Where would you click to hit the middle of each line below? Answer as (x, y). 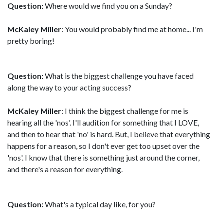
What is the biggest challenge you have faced (118, 76)
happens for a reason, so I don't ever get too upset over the (103, 146)
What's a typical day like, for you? (100, 204)
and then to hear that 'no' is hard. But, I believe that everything (109, 134)
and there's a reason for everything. (65, 169)
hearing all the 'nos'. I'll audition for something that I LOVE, (103, 122)
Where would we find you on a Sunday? (108, 6)
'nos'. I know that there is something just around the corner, (103, 157)
